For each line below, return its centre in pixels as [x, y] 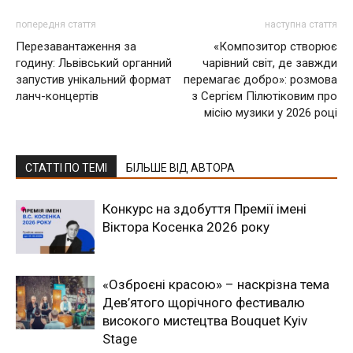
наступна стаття [301, 24]
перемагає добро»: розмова [260, 79]
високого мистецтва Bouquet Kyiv [205, 320]
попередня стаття [56, 24]
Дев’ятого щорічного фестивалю [204, 302]
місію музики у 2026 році [271, 112]
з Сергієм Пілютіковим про [264, 96]
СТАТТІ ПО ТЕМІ [66, 167]
